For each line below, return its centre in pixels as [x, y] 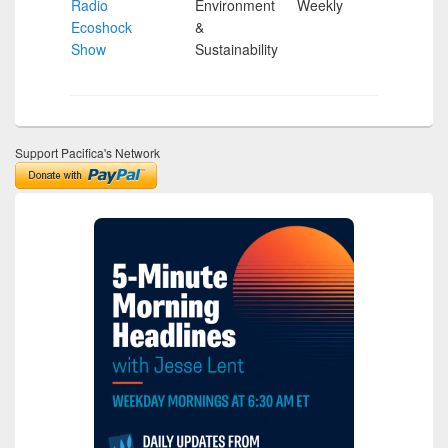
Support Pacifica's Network [87, 152]
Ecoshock [101, 26]
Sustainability [236, 48]
